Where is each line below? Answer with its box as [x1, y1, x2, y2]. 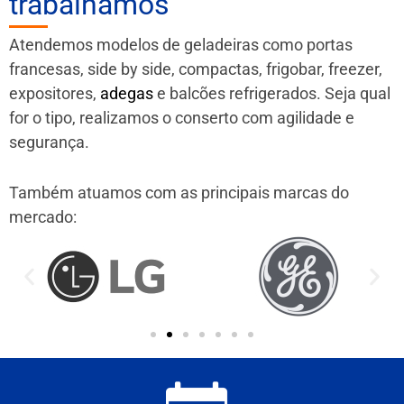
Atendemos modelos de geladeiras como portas [9, 34, 353, 54]
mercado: [9, 207, 77, 226]
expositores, [9, 83, 100, 103]
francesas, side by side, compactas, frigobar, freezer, [9, 59, 382, 78]
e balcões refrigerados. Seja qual [153, 83, 390, 103]
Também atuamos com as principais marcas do [9, 182, 349, 202]
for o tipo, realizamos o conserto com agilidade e [9, 107, 354, 127]
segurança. [9, 132, 89, 151]
